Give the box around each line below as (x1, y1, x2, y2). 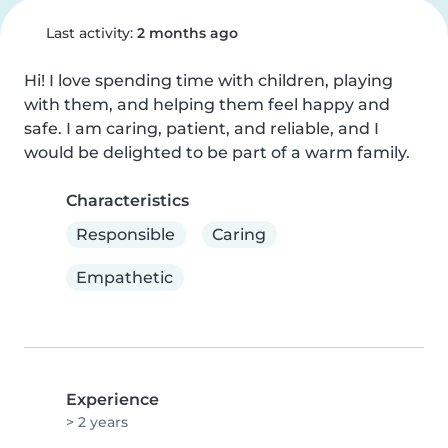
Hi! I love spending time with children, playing (24, 71, 393, 90)
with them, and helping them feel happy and (24, 95, 390, 114)
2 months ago (136, 24, 238, 42)
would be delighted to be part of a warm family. (24, 143, 410, 162)
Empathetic (76, 267, 174, 287)
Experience (66, 390, 159, 410)
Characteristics (66, 191, 189, 210)
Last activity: (41, 24, 137, 42)
